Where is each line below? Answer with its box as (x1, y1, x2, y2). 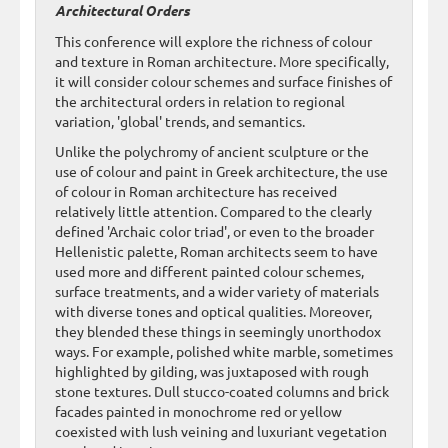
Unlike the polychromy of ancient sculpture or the (55, 141, 369, 160)
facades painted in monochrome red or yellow (55, 401, 342, 420)
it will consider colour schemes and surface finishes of (55, 71, 392, 90)
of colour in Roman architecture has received (55, 181, 337, 200)
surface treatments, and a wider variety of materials (55, 281, 379, 300)
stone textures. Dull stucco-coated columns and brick (55, 381, 389, 400)
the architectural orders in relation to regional (55, 91, 345, 110)
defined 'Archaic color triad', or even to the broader (55, 221, 374, 240)
